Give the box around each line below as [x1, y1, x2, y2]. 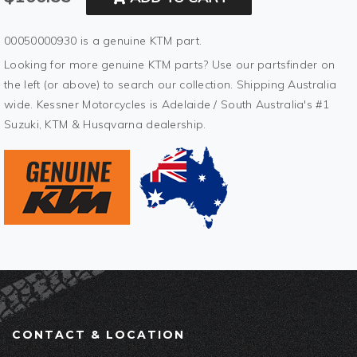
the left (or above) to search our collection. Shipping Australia [4, 77, 337, 92]
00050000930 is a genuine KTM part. [4, 33, 202, 49]
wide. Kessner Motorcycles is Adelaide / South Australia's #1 [4, 97, 329, 112]
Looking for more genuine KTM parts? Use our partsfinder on [4, 57, 335, 73]
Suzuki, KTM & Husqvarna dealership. [4, 117, 206, 132]
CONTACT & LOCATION [12, 328, 185, 343]
